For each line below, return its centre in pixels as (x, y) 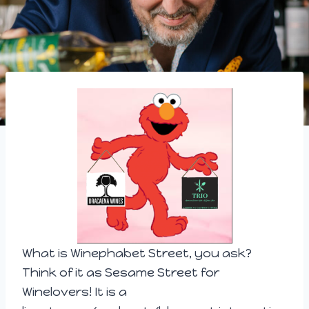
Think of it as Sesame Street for (121, 273)
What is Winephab (77, 253)
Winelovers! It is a (74, 292)
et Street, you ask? (192, 253)
